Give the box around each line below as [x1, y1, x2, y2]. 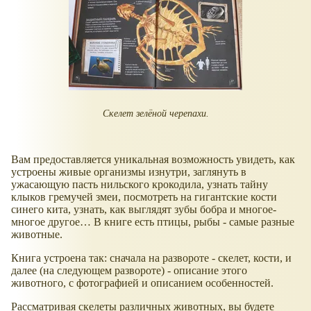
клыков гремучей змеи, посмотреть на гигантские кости [11, 191, 277, 203]
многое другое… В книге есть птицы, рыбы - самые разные [11, 216, 294, 228]
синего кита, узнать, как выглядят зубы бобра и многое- [11, 203, 276, 216]
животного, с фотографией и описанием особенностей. [11, 277, 274, 289]
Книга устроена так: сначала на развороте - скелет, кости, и [11, 252, 292, 264]
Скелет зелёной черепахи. [102, 108, 209, 119]
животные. [11, 228, 62, 241]
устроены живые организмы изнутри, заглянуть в [11, 166, 246, 178]
